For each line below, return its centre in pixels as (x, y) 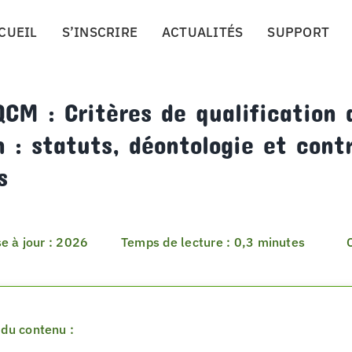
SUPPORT (299, 32)
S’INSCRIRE (100, 32)
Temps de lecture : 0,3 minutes (213, 242)
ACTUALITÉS (202, 32)
